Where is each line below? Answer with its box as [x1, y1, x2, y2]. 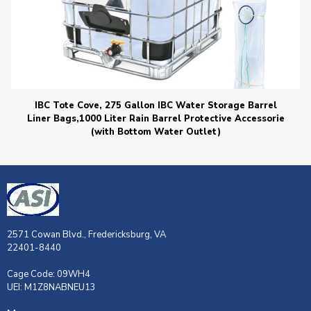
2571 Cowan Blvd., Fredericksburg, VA [7, 228, 168, 242]
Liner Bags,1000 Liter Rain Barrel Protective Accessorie [26, 112, 285, 126]
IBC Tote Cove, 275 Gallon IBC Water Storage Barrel [34, 99, 277, 112]
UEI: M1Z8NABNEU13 [7, 281, 96, 294]
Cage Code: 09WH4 [7, 268, 90, 281]
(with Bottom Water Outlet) [90, 126, 221, 139]
